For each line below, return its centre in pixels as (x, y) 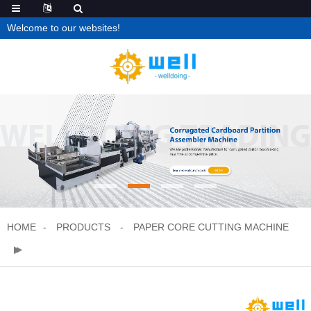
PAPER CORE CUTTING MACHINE (211, 227)
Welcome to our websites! (64, 28)
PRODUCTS (83, 227)
